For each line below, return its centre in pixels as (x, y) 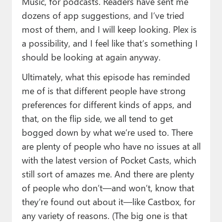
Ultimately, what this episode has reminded (106, 76)
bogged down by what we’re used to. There (107, 132)
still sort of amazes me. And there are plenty (108, 173)
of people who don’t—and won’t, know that (108, 187)
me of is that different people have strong (104, 90)
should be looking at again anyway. (91, 56)
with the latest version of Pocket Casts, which (109, 160)
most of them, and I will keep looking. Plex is (109, 29)
